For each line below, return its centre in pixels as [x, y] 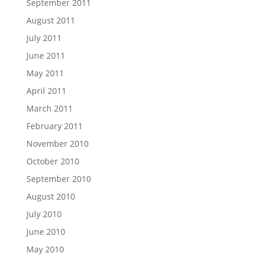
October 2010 [53, 161]
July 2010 [44, 214]
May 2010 [45, 249]
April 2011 [46, 90]
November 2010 [57, 143]
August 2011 [50, 20]
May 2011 [45, 73]
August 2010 [50, 196]
